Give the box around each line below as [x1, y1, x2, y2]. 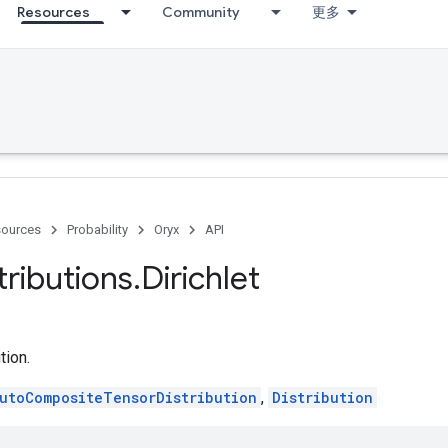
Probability [67, 222, 128, 237]
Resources [17, 3, 90, 21]
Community [162, 3, 240, 21]
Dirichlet [141, 258, 260, 298]
